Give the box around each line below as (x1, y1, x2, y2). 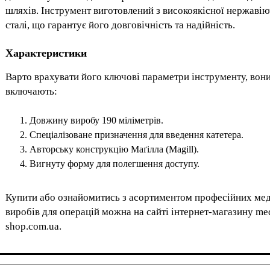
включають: (5, 86, 57, 98)
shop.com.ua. (5, 221, 61, 233)
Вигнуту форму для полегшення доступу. (30, 159, 199, 169)
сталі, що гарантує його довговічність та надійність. (5, 19, 235, 31)
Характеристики (5, 47, 87, 60)
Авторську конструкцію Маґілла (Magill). (30, 144, 199, 155)
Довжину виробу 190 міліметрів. (30, 115, 163, 126)
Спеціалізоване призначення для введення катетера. (30, 130, 243, 140)
